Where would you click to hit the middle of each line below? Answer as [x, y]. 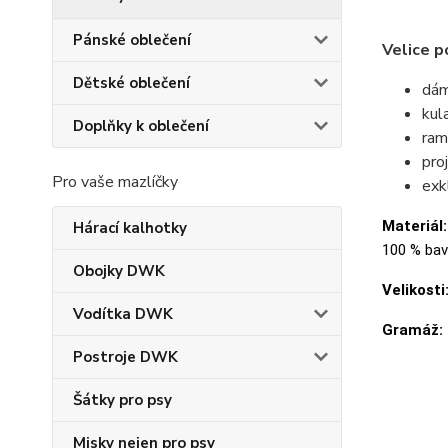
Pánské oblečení [132, 40]
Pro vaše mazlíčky [115, 182]
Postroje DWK [125, 357]
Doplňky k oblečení [141, 126]
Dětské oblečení [131, 83]
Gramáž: [412, 330]
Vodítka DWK [123, 314]
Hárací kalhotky [130, 228]
